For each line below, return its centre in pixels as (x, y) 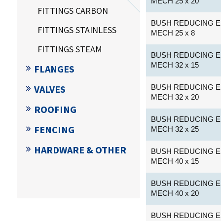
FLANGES (54, 69)
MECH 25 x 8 (173, 33)
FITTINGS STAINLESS (77, 30)
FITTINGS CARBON (73, 10)
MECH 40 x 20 (175, 193)
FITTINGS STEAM (70, 49)
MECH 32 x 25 (175, 129)
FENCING (54, 129)
